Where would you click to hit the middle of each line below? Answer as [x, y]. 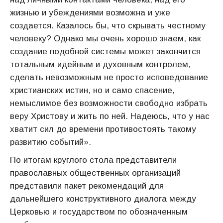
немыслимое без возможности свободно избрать [109, 103]
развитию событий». [51, 142]
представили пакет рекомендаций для [87, 186]
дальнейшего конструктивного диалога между [103, 199]
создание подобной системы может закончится [105, 52]
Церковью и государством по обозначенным [99, 212]
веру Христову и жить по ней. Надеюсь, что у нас [110, 116]
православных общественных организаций [95, 173]
